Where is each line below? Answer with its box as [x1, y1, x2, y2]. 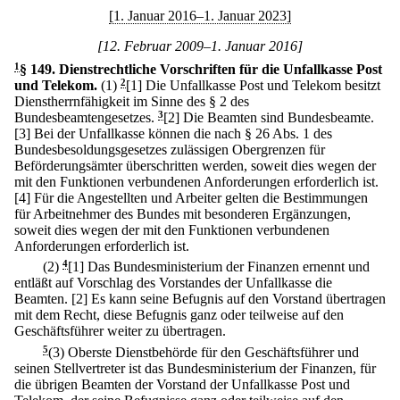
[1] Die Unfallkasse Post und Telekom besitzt [126, 78, 380, 93]
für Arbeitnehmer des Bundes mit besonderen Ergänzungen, [14, 206, 351, 221]
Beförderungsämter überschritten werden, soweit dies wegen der [14, 158, 376, 173]
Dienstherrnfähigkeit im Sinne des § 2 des [14, 94, 249, 109]
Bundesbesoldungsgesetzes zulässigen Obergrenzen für [14, 142, 325, 157]
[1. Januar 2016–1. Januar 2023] [109, 8, 291, 23]
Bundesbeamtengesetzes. [14, 110, 154, 125]
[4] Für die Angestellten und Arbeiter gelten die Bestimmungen [14, 190, 368, 205]
